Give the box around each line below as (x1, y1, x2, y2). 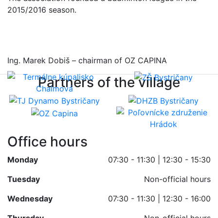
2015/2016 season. (7, 4, 76, 15)
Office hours (7, 133, 88, 150)
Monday (7, 155, 38, 165)
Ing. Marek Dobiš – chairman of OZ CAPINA (7, 55, 167, 65)
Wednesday (7, 194, 53, 204)
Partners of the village (38, 73, 180, 91)
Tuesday (7, 174, 40, 184)
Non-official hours (144, 174, 211, 184)
